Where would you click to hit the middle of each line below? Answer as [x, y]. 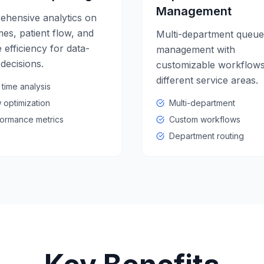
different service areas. [207, 80]
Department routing [207, 136]
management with [196, 49]
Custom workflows [205, 119]
